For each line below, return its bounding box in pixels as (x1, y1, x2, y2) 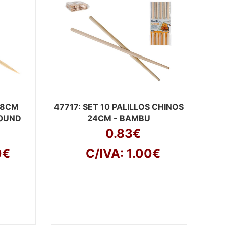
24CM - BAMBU (87, 113, 151, 123)
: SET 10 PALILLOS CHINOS (78, 102, 184, 112)
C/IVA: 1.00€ (85, 146, 160, 161)
